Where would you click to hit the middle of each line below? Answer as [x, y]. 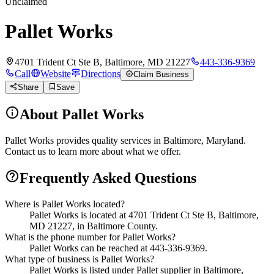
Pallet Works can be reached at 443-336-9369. [118, 248]
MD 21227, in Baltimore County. [94, 226]
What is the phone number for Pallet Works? [90, 237]
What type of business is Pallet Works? [80, 259]
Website [56, 73]
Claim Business [161, 74]
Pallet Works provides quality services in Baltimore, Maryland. [125, 140]
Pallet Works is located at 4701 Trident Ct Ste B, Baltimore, [144, 215]
